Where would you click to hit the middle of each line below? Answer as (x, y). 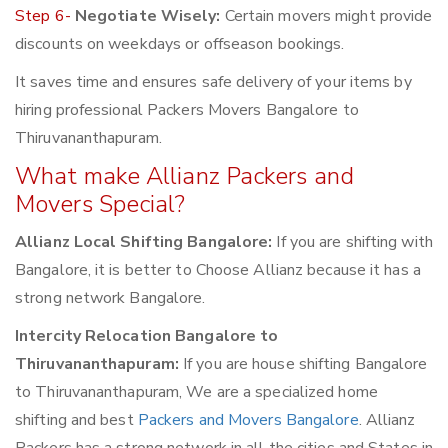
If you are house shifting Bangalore (303, 364)
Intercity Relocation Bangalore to (147, 336)
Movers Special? (100, 204)
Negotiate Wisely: (147, 16)
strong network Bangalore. (110, 298)
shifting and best (76, 420)
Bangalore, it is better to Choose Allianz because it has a (218, 270)
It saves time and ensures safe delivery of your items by (213, 82)
